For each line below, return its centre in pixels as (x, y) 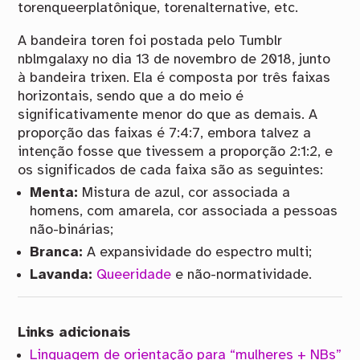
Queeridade (134, 274)
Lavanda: (61, 274)
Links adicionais (74, 332)
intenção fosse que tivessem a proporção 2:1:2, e (176, 151)
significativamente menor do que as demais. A (168, 115)
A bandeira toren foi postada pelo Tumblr (150, 41)
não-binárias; (72, 229)
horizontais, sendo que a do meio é (131, 96)
